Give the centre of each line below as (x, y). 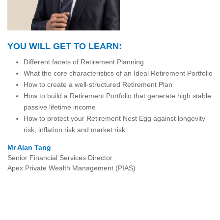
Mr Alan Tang (29, 148)
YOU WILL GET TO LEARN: (65, 46)
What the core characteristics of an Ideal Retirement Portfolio (118, 73)
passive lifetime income (59, 107)
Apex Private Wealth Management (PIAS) (71, 168)
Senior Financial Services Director (60, 158)
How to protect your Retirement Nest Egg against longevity (114, 119)
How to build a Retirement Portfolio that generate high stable (117, 96)
